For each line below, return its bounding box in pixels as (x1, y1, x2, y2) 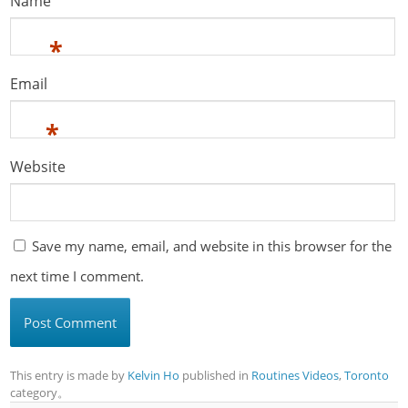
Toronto (344, 366, 390, 383)
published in (179, 366, 252, 383)
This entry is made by (10, 366, 128, 383)
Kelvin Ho (127, 366, 180, 383)
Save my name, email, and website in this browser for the (32, 237, 393, 256)
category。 (10, 383, 70, 401)
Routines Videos (251, 366, 340, 383)
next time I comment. (10, 267, 145, 286)
